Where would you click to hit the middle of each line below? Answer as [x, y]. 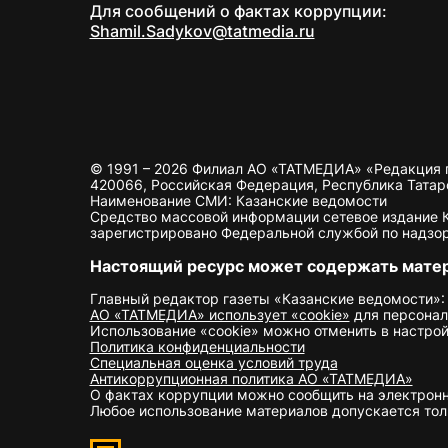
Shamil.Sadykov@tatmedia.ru [202, 31]
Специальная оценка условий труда [213, 362]
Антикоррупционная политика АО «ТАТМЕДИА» [251, 378]
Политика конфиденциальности [197, 346]
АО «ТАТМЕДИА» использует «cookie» [219, 314]
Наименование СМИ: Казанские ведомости [238, 200]
